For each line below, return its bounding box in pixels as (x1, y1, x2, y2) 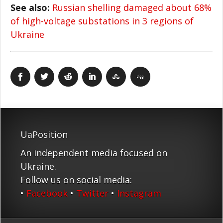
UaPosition (20, 128, 68, 140)
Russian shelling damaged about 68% (52, 1, 212, 13)
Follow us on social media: (20, 173, 132, 186)
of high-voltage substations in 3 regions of (10, 14, 194, 27)
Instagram (117, 187, 161, 199)
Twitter (76, 187, 109, 199)
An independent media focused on (20, 146, 167, 159)
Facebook (26, 187, 68, 199)
